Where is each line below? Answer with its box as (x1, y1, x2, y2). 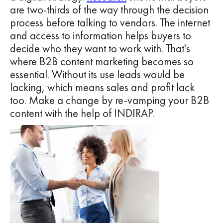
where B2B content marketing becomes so (10, 54, 194, 69)
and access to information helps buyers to (10, 28, 191, 43)
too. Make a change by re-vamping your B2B (10, 93, 209, 108)
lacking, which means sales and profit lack (10, 80, 195, 95)
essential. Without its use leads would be (10, 67, 185, 82)
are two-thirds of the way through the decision (10, 2, 209, 17)
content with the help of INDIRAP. (10, 106, 154, 120)
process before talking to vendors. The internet (10, 15, 210, 30)
